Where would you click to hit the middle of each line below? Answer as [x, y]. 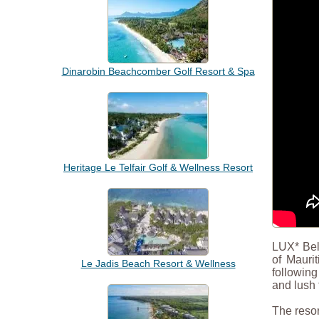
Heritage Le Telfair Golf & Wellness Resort [158, 167]
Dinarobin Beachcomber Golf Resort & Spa [158, 71]
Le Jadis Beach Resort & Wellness [158, 263]
